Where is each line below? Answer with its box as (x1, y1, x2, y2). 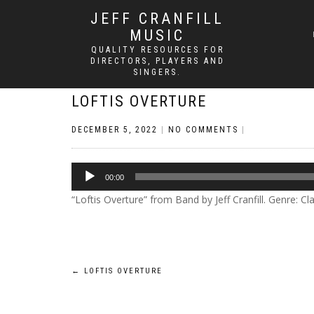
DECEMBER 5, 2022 (71, 125, 158, 135)
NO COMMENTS (168, 125, 238, 135)
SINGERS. (133, 67, 182, 77)
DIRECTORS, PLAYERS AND (90, 56, 225, 66)
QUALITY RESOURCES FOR (90, 45, 224, 55)
